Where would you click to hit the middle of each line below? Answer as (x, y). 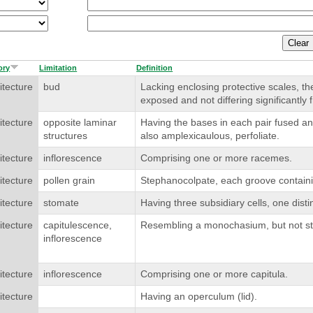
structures (65, 136)
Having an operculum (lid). (198, 297)
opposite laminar (80, 123)
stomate (61, 203)
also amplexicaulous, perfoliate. (210, 136)
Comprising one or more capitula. (214, 274)
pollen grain (69, 181)
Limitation (58, 68)
